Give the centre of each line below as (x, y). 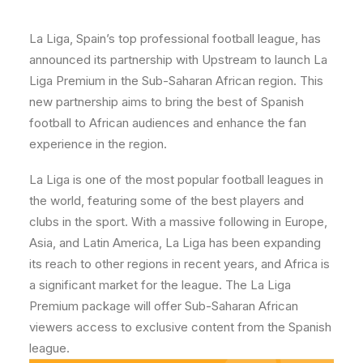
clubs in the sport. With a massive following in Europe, (178, 221)
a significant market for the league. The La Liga (160, 284)
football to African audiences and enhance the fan (168, 122)
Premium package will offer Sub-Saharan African (164, 305)
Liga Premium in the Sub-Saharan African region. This (176, 80)
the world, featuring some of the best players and (167, 200)
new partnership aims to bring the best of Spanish (167, 101)
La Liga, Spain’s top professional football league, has (175, 38)
